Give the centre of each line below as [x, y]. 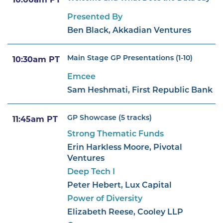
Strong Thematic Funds [115, 134]
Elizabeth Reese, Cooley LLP [125, 212]
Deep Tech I [91, 172]
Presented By [95, 17]
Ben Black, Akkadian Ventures [129, 31]
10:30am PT [36, 60]
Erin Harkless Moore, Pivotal [125, 148]
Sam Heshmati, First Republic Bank [140, 90]
